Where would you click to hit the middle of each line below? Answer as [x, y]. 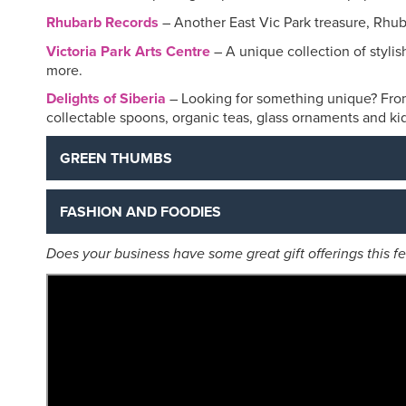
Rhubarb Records [102, 22]
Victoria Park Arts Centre [128, 51]
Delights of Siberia [106, 98]
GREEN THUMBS [116, 158]
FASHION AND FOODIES [140, 211]
